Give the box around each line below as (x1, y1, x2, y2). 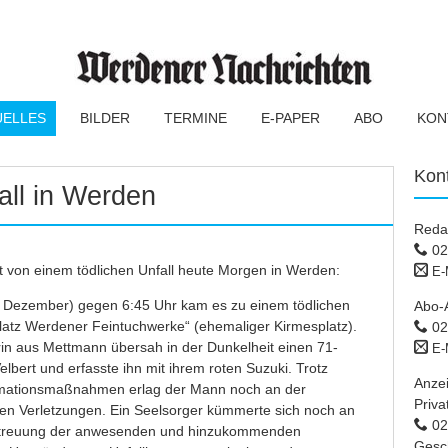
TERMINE (164, 110, 227, 126)
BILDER (80, 110, 130, 126)
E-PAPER (261, 110, 320, 126)
